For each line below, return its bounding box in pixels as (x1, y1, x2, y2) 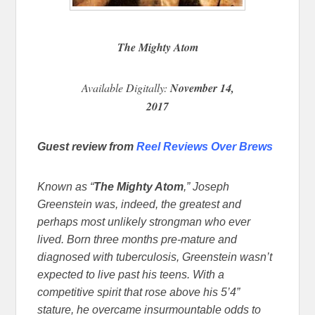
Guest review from (37, 140, 137, 153)
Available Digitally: (81, 79, 170, 95)
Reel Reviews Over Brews (136, 140, 274, 153)
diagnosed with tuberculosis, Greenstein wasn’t (37, 250, 273, 263)
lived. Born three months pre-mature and (37, 233, 238, 245)
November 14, (169, 79, 234, 96)
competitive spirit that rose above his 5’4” (37, 285, 240, 298)
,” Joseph (184, 180, 230, 193)
